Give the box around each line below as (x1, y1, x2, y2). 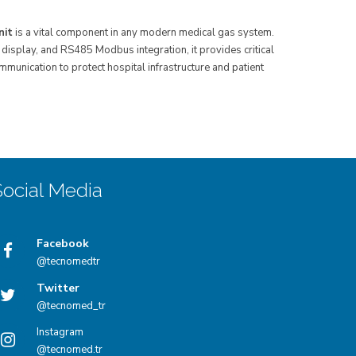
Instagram (37, 325, 84, 339)
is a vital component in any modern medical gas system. (13, 25, 274, 40)
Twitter (37, 281, 80, 296)
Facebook (37, 236, 90, 251)
